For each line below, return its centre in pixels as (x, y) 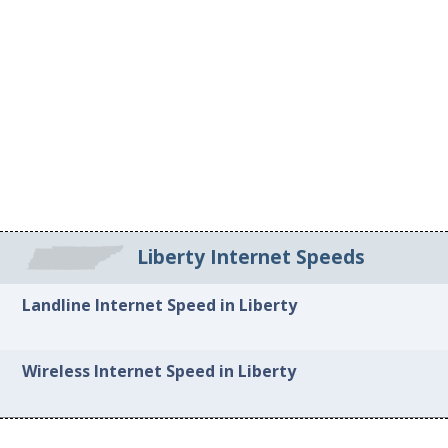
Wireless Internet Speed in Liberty (159, 371)
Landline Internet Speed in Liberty (160, 304)
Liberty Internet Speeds (250, 257)
